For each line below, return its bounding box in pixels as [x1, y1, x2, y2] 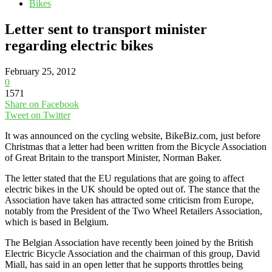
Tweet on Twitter [5, 109, 70, 120]
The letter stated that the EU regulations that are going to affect [5, 172, 244, 183]
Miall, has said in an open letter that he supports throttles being [5, 259, 243, 270]
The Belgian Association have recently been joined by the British [5, 237, 253, 248]
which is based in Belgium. [5, 216, 109, 227]
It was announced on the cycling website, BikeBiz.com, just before [5, 130, 260, 141]
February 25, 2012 [5, 66, 76, 76]
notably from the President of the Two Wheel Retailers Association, [5, 205, 262, 216]
